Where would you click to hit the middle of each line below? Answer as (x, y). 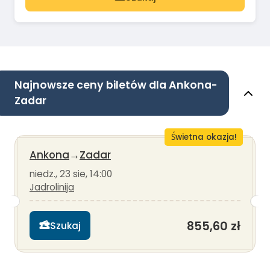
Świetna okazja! (204, 137)
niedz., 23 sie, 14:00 (71, 174)
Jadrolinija (52, 187)
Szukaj (65, 225)
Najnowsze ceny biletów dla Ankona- (116, 85)
